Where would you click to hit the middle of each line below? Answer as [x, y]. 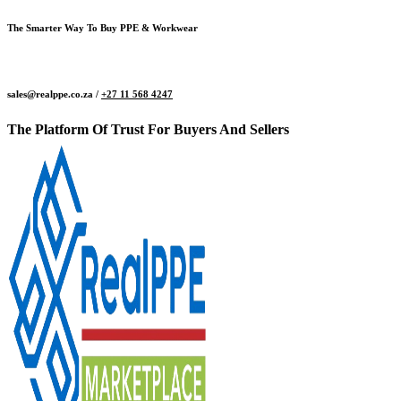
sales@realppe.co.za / [54, 94]
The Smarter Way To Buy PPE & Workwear [102, 27]
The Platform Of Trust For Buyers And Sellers [148, 129]
